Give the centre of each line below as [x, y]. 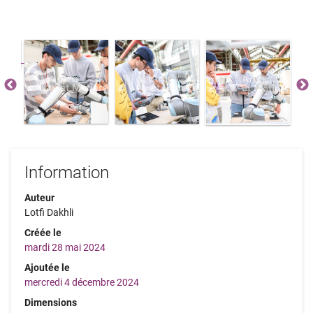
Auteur [39, 197]
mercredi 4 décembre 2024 [82, 282]
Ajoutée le [47, 267]
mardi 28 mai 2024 [65, 247]
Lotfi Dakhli [49, 212]
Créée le [43, 232]
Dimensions [51, 302]
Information [67, 172]
